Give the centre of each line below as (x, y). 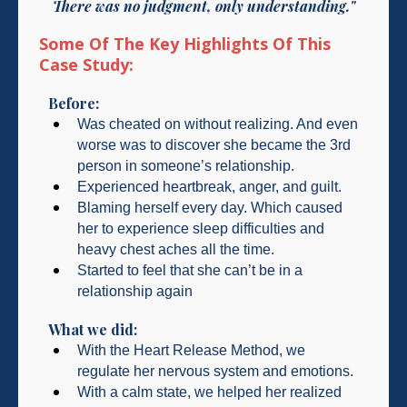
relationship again (135, 291)
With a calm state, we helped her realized (209, 392)
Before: (74, 103)
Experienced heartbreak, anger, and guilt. (211, 186)
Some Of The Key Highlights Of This (185, 43)
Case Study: (86, 64)
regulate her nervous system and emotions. (215, 371)
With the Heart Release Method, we (191, 350)
